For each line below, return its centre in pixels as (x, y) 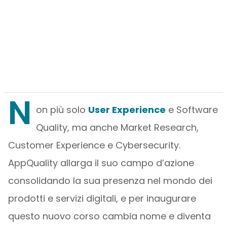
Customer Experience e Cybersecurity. (94, 145)
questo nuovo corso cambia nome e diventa (109, 216)
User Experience (127, 110)
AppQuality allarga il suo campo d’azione (101, 163)
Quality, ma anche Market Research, (117, 127)
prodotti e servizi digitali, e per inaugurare (102, 198)
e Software (192, 110)
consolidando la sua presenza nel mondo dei (110, 181)
